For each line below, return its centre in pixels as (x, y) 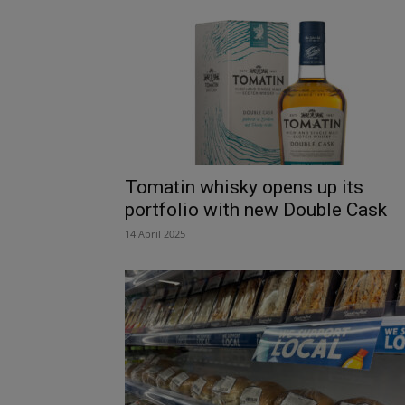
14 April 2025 (155, 233)
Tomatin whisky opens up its (244, 187)
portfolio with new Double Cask (256, 209)
